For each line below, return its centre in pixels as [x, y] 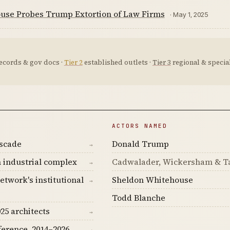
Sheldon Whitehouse [152, 180]
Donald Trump [140, 144]
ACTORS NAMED [139, 126]
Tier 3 [161, 62]
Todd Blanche [138, 198]
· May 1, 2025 [189, 14]
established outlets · [117, 62]
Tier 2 [73, 62]
